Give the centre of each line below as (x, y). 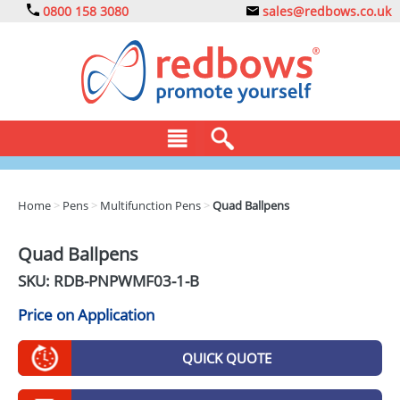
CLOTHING (81, 229)
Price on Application (86, 315)
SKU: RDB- (53, 281)
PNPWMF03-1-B (144, 281)
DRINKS (71, 266)
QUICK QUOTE (227, 358)
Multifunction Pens (150, 205)
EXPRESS (75, 339)
